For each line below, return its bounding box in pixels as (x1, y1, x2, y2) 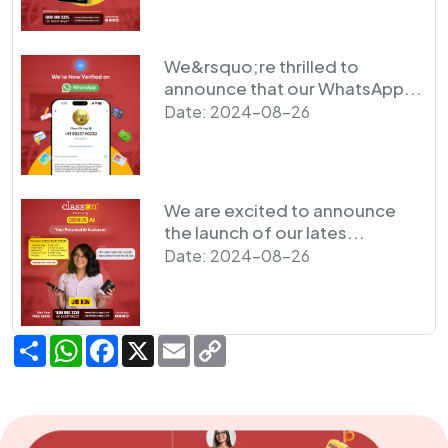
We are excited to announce (164, 198, 397, 221)
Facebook (118, 332, 194, 354)
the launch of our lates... (164, 220, 366, 243)
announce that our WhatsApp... (164, 77, 423, 100)
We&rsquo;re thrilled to (164, 55, 360, 78)
